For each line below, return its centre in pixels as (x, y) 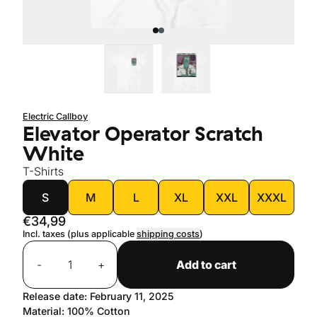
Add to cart (206, 265)
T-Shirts (43, 171)
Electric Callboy (55, 116)
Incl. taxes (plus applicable (80, 234)
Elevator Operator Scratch (143, 133)
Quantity (44, 248)
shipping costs (168, 234)
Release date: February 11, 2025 (98, 296)
